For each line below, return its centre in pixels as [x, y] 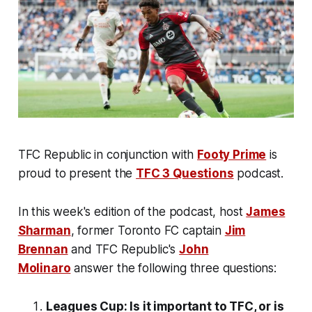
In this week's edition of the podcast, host [132, 211]
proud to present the [77, 173]
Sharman [44, 230]
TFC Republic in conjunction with [108, 154]
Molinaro [44, 268]
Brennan [43, 249]
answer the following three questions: [173, 268]
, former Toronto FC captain [148, 230]
